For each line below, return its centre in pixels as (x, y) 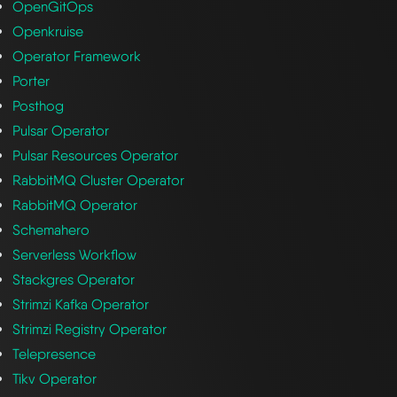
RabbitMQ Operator (75, 205)
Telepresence (54, 354)
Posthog (39, 105)
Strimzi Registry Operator (90, 329)
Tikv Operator (55, 378)
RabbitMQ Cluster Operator (99, 180)
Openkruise (48, 31)
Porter (31, 81)
